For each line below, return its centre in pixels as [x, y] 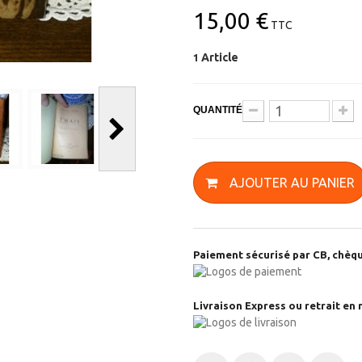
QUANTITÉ [218, 109]
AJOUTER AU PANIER [292, 182]
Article [220, 57]
